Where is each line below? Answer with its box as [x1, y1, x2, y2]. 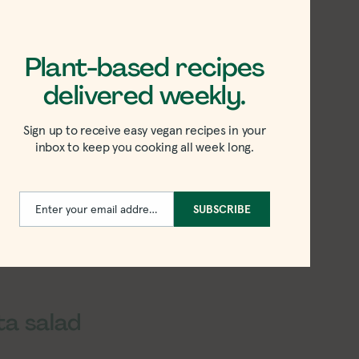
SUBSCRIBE [192, 202, 251, 216]
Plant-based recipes [24, 50, 264, 84]
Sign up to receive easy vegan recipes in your [22, 122, 266, 138]
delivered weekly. [43, 79, 246, 112]
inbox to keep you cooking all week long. [34, 139, 254, 155]
